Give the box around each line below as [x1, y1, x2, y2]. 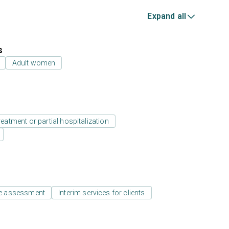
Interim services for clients [58, 189, 145, 197]
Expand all [147, 11, 186, 21]
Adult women [12, 59, 56, 67]
